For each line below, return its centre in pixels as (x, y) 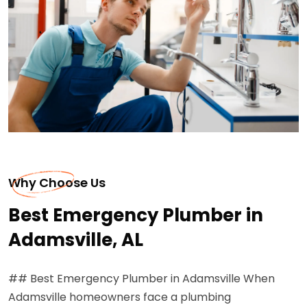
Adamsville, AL (76, 240)
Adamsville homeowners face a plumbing (120, 297)
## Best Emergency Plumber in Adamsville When (142, 278)
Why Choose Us (57, 182)
